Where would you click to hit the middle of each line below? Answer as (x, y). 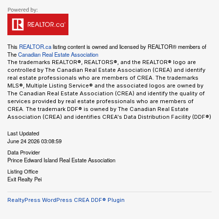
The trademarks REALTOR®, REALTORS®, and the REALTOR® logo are (102, 62)
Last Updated (23, 133)
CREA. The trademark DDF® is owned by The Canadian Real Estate (98, 109)
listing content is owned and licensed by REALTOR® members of (129, 46)
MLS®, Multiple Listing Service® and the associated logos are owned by (105, 86)
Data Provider (24, 152)
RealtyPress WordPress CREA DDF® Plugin (66, 200)
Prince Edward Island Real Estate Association (61, 160)
